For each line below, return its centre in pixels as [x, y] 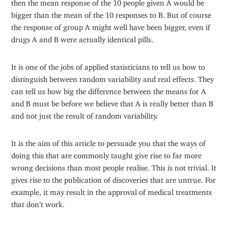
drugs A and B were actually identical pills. [82, 38]
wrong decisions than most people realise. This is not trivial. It [114, 166]
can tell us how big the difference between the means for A [109, 90]
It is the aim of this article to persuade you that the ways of [109, 141]
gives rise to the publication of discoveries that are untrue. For [114, 178]
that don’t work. [38, 203]
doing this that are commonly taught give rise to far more [107, 154]
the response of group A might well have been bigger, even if [111, 25]
